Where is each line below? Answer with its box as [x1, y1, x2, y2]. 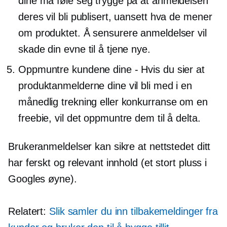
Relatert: [8, 206, 50, 217]
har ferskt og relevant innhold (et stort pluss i [8, 157, 207, 169]
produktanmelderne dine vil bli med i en [18, 80, 193, 92]
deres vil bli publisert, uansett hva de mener [18, 11, 212, 23]
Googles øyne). [8, 173, 77, 185]
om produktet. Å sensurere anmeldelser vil [18, 27, 207, 39]
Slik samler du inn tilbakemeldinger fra [49, 206, 218, 217]
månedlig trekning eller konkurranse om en [18, 96, 208, 108]
